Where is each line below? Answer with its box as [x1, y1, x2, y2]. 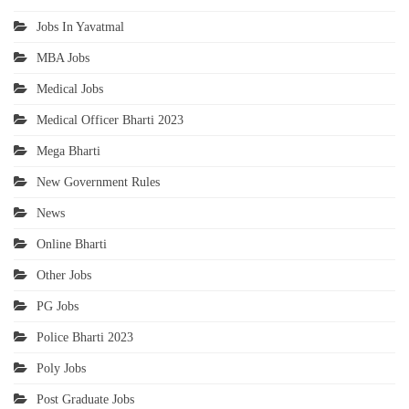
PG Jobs [37, 299, 79, 313]
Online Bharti [37, 236, 107, 251]
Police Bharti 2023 [37, 330, 133, 344]
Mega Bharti [37, 143, 100, 158]
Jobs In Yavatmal [37, 19, 124, 34]
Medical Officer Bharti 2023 [37, 112, 184, 127]
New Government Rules [37, 174, 160, 189]
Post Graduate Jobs [37, 392, 134, 406]
